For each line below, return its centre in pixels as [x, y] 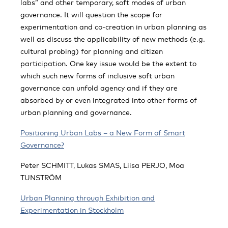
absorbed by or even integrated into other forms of [109, 100]
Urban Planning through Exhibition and [88, 198]
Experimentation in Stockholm [72, 210]
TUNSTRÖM [41, 177]
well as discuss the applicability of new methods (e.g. [113, 39]
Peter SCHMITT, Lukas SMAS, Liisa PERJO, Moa [102, 165]
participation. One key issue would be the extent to [108, 63]
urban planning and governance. [76, 112]
